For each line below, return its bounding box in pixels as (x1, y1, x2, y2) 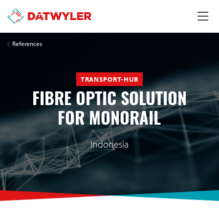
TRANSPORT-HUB (80, 74, 139, 84)
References (12, 39, 42, 47)
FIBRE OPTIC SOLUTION (32, 92, 187, 110)
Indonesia (90, 138, 129, 151)
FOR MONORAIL (58, 112, 161, 130)
